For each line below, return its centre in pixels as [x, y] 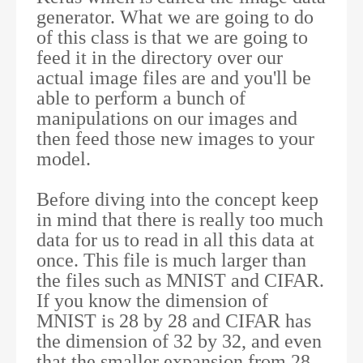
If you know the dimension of [152, 300]
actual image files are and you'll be [174, 77]
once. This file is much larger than [171, 260]
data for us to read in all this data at [175, 239]
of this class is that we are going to [172, 37]
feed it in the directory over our [160, 57]
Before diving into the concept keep [177, 199]
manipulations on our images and [167, 118]
